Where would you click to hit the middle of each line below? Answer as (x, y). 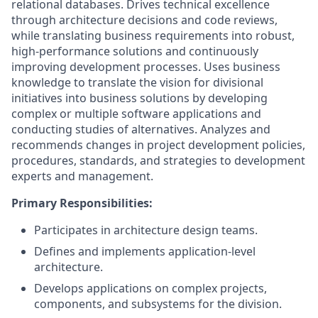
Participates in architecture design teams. (146, 230)
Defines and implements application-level (145, 252)
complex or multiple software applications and (136, 114)
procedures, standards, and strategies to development (158, 161)
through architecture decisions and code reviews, (144, 20)
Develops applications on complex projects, (150, 289)
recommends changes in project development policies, (158, 145)
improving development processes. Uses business (146, 67)
